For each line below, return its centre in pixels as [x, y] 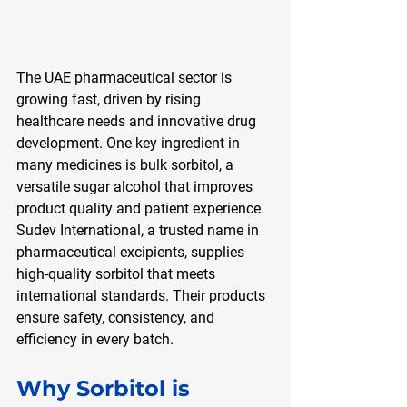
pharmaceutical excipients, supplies [132, 252]
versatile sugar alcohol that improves [136, 186]
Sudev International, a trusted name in [139, 230]
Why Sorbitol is [106, 388]
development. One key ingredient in [130, 143]
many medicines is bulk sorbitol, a [127, 164]
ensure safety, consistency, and [117, 317]
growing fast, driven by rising [110, 99]
